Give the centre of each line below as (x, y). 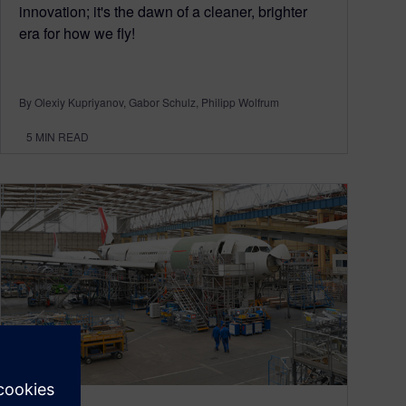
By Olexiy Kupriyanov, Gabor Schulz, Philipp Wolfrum (149, 101)
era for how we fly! (77, 33)
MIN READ (62, 136)
